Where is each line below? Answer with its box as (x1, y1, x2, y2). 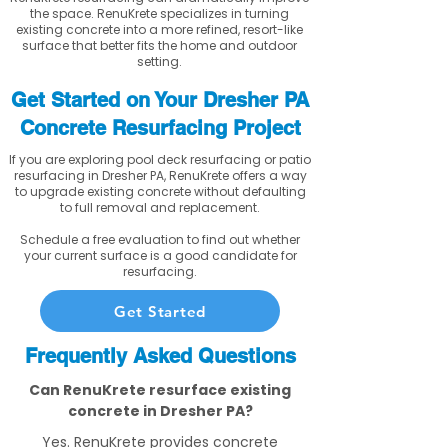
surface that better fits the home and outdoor (21, 37, 297, 54)
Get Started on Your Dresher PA (11, 88, 309, 112)
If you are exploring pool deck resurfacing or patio (9, 151, 311, 168)
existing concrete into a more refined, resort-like (15, 21, 303, 38)
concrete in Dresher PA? (67, 401, 253, 421)
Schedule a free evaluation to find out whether (20, 231, 300, 248)
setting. (136, 53, 182, 70)
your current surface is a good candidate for (23, 247, 297, 264)
